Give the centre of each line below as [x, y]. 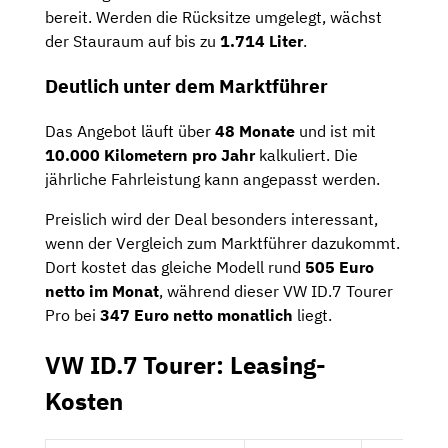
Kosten [84, 400]
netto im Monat [102, 290]
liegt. [312, 314]
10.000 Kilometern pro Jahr [150, 154]
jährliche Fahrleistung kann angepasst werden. [212, 178]
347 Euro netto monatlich [196, 314]
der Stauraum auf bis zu [132, 41]
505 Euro [339, 266]
